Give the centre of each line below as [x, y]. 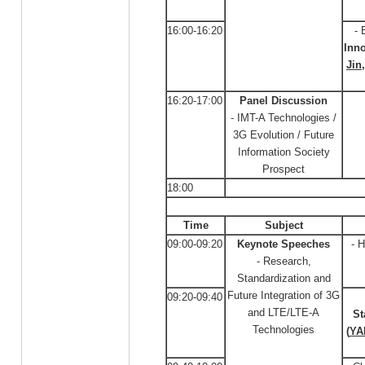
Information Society [284, 152]
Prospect [284, 169]
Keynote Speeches [284, 244]
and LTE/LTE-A [284, 312]
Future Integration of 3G [284, 295]
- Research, [284, 261]
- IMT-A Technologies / [284, 118]
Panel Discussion [284, 101]
